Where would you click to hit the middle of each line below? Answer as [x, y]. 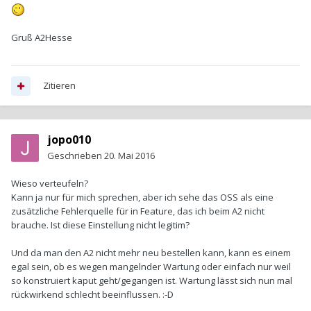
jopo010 [69, 140]
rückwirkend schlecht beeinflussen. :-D [92, 295]
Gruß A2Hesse [42, 37]
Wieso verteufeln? [50, 184]
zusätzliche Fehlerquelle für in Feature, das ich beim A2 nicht [138, 211]
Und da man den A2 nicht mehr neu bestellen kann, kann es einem [151, 253]
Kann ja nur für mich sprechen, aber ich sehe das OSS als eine [142, 197]
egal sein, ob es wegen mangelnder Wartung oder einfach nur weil [151, 267]
